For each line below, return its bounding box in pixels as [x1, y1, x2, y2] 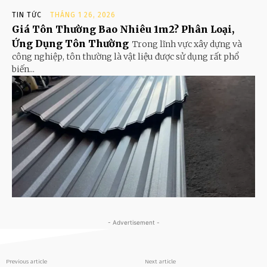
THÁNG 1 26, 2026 [50, 11, 116, 20]
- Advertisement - [107, 219, 160, 226]
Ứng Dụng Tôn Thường [12, 38, 129, 50]
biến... [12, 64, 35, 75]
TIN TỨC [12, 11, 42, 20]
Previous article [6, 258, 47, 266]
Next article [144, 258, 176, 266]
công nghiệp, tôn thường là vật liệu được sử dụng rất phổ [12, 51, 239, 63]
